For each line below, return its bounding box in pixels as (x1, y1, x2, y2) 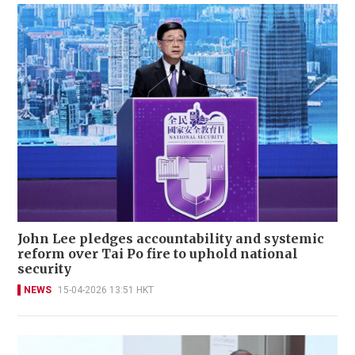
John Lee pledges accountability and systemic (17, 230, 324, 246)
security (17, 260, 71, 277)
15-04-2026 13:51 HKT (58, 284, 154, 296)
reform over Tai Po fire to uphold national (17, 245, 298, 261)
